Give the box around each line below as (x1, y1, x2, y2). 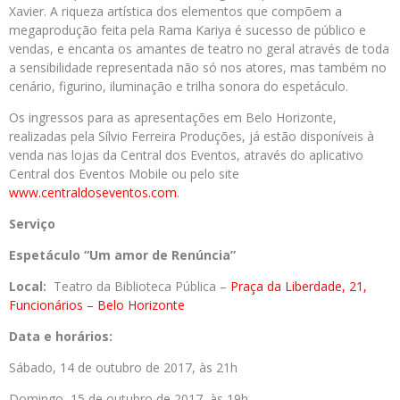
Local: (9, 278, 54, 295)
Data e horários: (9, 328, 112, 345)
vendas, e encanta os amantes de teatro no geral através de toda (9, 40, 389, 57)
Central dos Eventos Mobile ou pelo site (9, 165, 239, 182)
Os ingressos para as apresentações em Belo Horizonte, (9, 109, 337, 126)
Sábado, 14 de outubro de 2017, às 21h (9, 359, 237, 376)
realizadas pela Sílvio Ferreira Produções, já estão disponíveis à (9, 128, 374, 145)
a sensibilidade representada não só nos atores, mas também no (9, 59, 387, 76)
